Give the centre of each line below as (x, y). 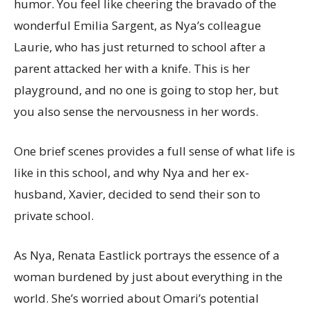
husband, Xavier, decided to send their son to (137, 194)
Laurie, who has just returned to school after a (140, 47)
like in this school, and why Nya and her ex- (132, 172)
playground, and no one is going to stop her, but (146, 90)
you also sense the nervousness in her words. (136, 111)
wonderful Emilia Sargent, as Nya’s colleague (137, 25)
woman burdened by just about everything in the (148, 276)
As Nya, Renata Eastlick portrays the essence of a (147, 255)
